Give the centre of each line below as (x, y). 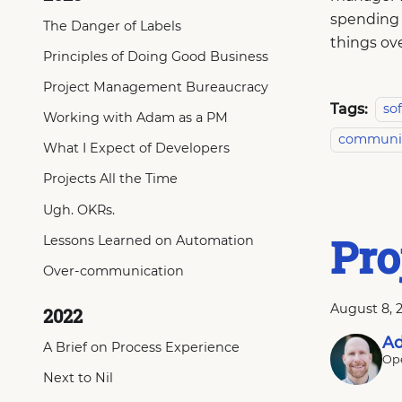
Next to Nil (78, 377)
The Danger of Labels (112, 26)
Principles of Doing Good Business (156, 56)
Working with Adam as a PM (135, 118)
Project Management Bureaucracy (156, 87)
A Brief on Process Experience (141, 347)
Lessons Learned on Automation (149, 240)
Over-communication (114, 271)
